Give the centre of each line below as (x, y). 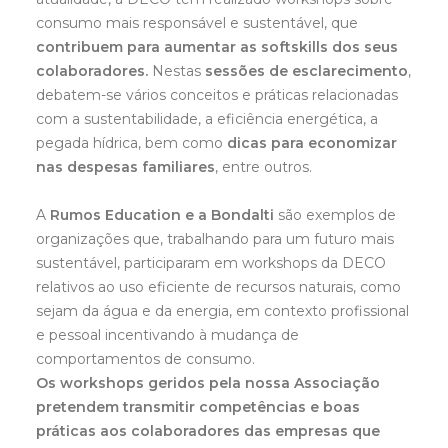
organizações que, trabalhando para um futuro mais (215, 239)
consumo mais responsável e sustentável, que (197, 23)
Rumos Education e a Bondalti (162, 215)
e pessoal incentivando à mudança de (167, 335)
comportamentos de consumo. (145, 359)
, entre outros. (263, 167)
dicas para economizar (312, 143)
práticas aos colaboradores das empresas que (208, 431)
